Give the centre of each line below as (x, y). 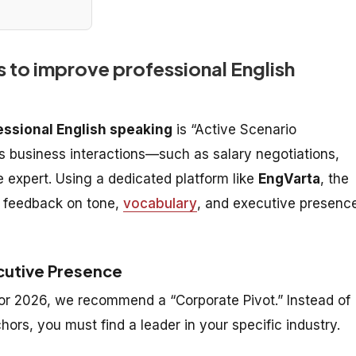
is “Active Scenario (234, 129)
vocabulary (160, 203)
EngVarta (289, 178)
